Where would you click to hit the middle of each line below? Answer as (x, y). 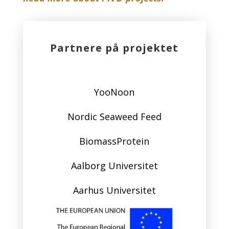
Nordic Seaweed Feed (114, 116)
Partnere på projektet (114, 48)
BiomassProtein (114, 141)
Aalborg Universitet (114, 165)
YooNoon (114, 92)
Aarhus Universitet (114, 190)
